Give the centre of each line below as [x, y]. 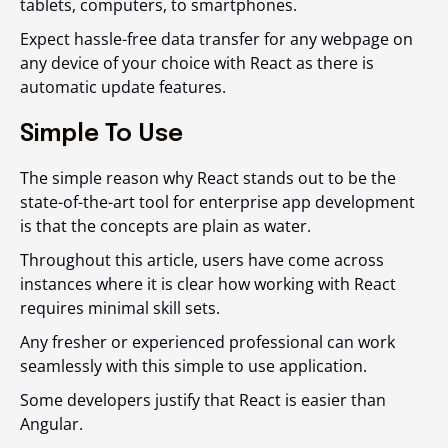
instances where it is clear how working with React [208, 283]
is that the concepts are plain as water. [167, 225]
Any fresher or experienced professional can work [207, 341]
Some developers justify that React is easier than [203, 399]
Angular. [51, 423]
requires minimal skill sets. [120, 307]
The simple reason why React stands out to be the [208, 177]
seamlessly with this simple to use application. [195, 365]
